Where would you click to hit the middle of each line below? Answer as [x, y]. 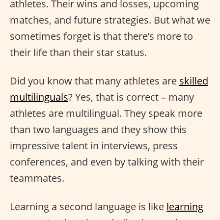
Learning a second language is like [88, 206]
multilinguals [39, 97]
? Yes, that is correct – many [131, 97]
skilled [194, 81]
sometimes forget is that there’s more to [101, 36]
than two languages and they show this [98, 129]
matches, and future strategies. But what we [110, 20]
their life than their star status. [78, 52]
